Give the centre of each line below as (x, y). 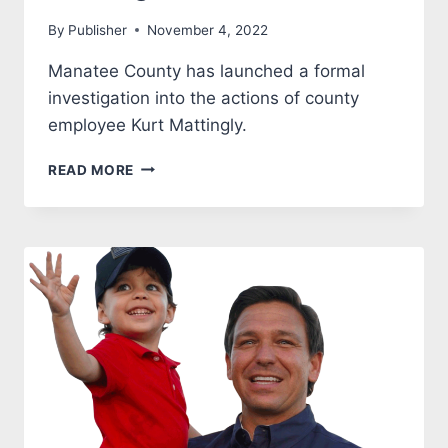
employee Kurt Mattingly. (147, 124)
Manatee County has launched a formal (206, 70)
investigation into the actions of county (203, 97)
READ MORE (91, 169)
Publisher (98, 29)
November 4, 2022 (208, 29)
